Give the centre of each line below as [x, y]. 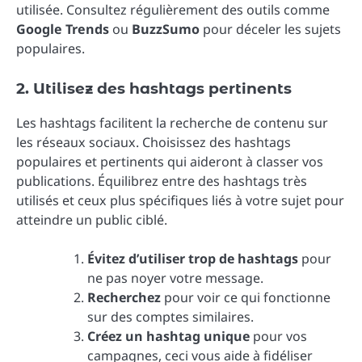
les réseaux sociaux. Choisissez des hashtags [154, 142]
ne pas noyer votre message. [175, 278]
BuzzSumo [166, 29]
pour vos [278, 337]
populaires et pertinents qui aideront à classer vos [170, 161]
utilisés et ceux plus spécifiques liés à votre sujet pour [180, 200]
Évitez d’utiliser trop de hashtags [193, 259]
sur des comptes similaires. [170, 317]
